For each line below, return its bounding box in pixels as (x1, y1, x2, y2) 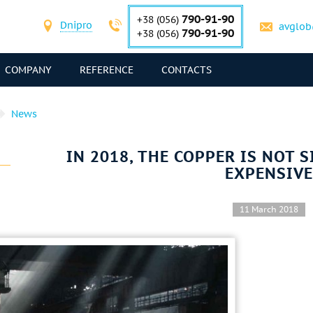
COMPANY (5, 64, 52, 76)
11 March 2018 (239, 204, 298, 214)
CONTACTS (161, 64, 212, 76)
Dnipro (60, 18, 92, 31)
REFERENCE (80, 64, 133, 76)
